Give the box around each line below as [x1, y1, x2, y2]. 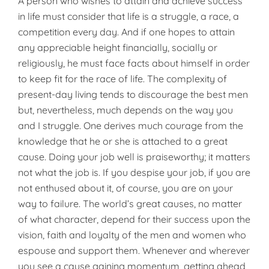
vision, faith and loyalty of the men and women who [18, 229, 246, 241]
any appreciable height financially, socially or [18, 41, 217, 53]
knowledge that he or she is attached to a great [18, 135, 228, 147]
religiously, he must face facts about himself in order [18, 57, 250, 69]
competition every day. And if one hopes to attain [18, 26, 235, 38]
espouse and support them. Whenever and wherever [18, 244, 250, 256]
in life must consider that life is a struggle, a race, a [18, 10, 239, 22]
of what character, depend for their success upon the [18, 213, 250, 225]
